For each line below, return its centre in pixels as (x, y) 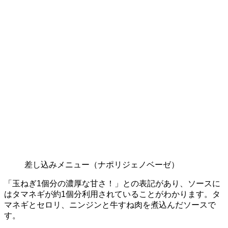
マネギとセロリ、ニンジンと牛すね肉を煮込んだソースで (110, 205)
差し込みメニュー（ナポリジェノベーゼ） (102, 165)
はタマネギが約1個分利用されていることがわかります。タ (112, 194)
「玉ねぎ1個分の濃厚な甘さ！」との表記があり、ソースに (112, 184)
